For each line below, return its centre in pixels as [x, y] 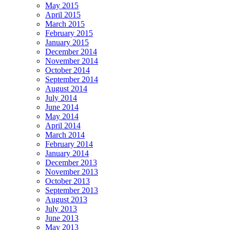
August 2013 [66, 199]
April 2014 [63, 125]
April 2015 [63, 14]
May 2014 [62, 116]
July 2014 [61, 98]
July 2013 [61, 208]
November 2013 [72, 171]
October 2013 [68, 181]
